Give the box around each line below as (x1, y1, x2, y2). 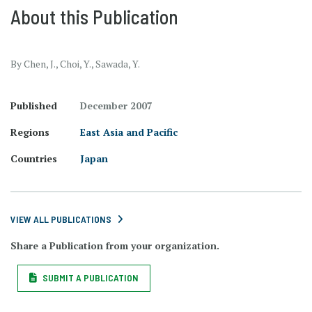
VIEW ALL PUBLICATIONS (10, 213, 111, 225)
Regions (10, 125, 49, 139)
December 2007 (80, 99, 153, 112)
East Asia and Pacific (80, 125, 178, 139)
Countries (10, 152, 57, 165)
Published (10, 99, 57, 112)
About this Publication (10, 5, 178, 29)
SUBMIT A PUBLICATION (42, 272, 139, 283)
